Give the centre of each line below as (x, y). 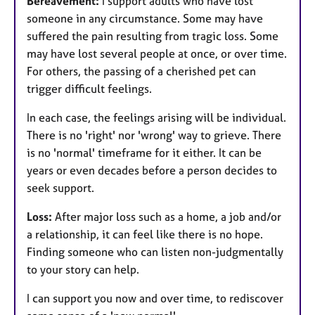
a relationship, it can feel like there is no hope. (145, 234)
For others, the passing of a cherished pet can (141, 71)
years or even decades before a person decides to (152, 170)
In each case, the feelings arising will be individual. (156, 117)
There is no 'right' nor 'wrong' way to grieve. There (154, 135)
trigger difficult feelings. (89, 88)
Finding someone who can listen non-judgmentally (155, 251)
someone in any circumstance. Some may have (145, 18)
